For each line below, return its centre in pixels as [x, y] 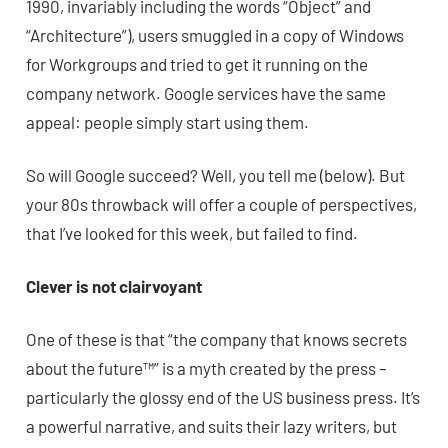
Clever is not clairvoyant [113, 285]
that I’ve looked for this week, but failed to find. [191, 232]
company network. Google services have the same [205, 92]
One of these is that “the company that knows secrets [216, 338]
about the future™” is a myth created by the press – [206, 367]
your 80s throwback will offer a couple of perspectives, [221, 203]
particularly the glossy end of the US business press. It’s [222, 396]
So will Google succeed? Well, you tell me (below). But [215, 174]
